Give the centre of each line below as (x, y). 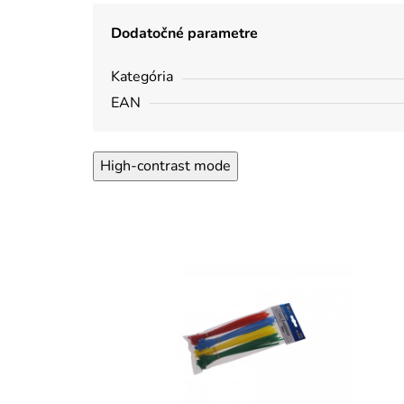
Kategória (142, 76)
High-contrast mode (165, 165)
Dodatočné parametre (184, 33)
